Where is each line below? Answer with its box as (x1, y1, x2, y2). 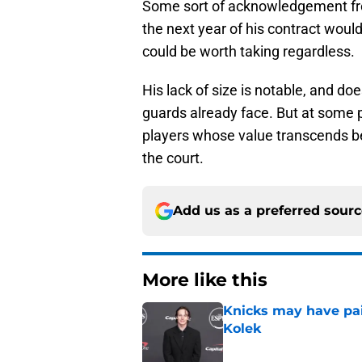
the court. (142, 149, 204, 167)
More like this (142, 269, 267, 292)
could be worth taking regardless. (142, 43, 355, 61)
